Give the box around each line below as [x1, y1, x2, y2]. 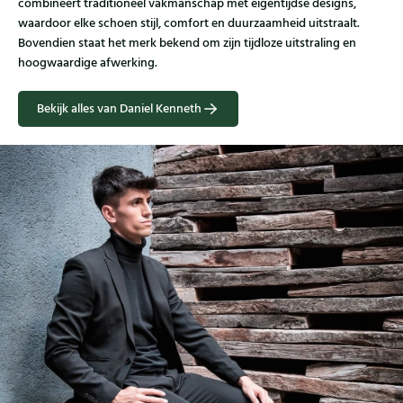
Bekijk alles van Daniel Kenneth [37, 100, 201, 119]
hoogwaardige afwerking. [18, 54, 157, 73]
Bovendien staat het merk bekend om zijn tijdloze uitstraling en [18, 34, 356, 53]
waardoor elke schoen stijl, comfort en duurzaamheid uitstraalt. [18, 14, 360, 33]
